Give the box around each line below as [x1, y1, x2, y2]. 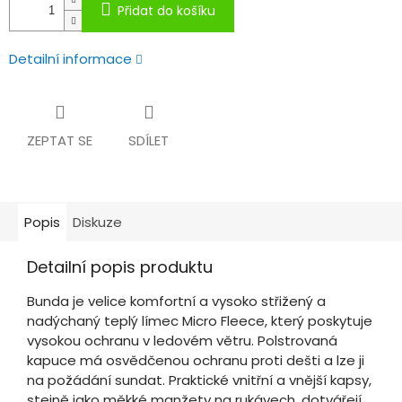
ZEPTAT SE [27, 131, 92, 151]
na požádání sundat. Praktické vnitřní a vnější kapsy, [27, 371, 371, 390]
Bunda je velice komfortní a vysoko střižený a [27, 292, 326, 311]
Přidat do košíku [118, 2, 215, 21]
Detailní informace [9, 49, 132, 69]
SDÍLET [128, 131, 169, 151]
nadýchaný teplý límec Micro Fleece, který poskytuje [27, 311, 372, 331]
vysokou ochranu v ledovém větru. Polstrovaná [27, 331, 337, 351]
